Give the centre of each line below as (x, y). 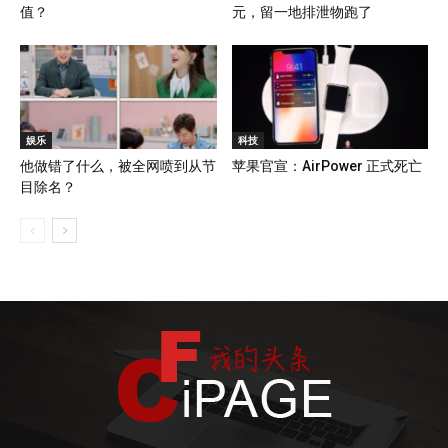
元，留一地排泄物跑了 (301, 11)
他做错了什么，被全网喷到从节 (118, 165)
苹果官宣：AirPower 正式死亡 (326, 165)
